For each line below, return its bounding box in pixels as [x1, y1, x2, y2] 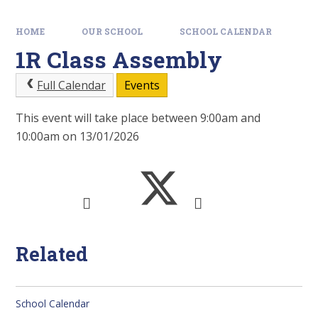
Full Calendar [37, 77, 106, 94]
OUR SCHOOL [82, 26, 143, 38]
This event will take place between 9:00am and [16, 109, 261, 126]
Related [16, 240, 89, 266]
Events [124, 77, 160, 94]
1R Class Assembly [16, 45, 223, 75]
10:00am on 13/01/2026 [16, 128, 140, 144]
